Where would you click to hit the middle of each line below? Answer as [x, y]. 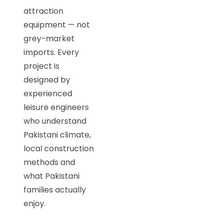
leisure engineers [56, 107]
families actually [55, 190]
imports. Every [51, 52]
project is [41, 66]
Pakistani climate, [57, 135]
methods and [49, 162]
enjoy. [35, 204]
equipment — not [57, 25]
